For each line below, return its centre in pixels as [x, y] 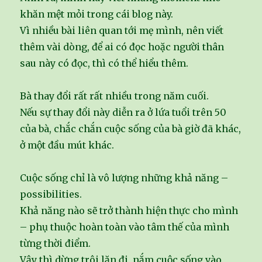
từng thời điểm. [56, 244]
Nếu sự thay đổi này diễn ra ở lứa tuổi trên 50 [123, 113]
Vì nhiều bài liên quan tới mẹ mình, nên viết [122, 31]
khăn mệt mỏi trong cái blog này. [97, 14]
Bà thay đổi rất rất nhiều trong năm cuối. [115, 96]
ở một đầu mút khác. [67, 145]
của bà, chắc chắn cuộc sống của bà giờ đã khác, [131, 129]
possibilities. [51, 194]
